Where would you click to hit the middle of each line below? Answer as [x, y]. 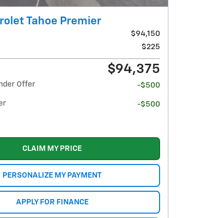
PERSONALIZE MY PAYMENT [52, 175]
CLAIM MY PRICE [52, 148]
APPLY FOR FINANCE [52, 202]
